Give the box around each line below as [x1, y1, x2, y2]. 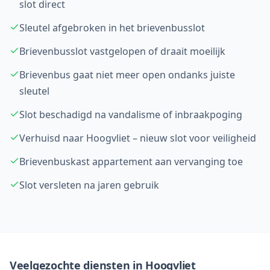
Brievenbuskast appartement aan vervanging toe [19, 155, 243, 168]
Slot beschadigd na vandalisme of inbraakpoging [19, 108, 242, 121]
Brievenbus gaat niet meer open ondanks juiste [19, 68, 235, 81]
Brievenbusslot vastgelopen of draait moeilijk [19, 45, 225, 58]
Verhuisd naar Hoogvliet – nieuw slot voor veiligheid [19, 131, 256, 145]
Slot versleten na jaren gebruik [19, 178, 159, 192]
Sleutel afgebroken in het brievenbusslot [19, 21, 205, 34]
